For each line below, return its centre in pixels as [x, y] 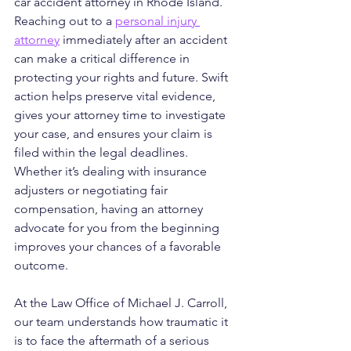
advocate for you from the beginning [118, 228]
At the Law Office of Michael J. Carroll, [122, 303]
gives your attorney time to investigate [121, 115]
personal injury [157, 21]
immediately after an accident [145, 40]
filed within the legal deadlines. [103, 153]
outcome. [41, 266]
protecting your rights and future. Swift [123, 78]
